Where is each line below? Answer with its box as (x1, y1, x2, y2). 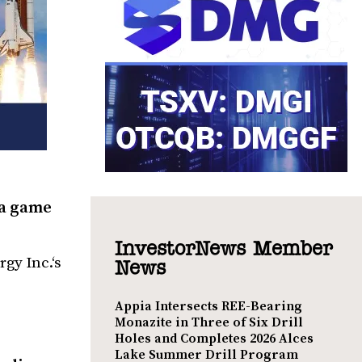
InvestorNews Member (115, 239, 332, 259)
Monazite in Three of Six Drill (115, 314, 303, 330)
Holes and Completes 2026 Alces (115, 330, 314, 347)
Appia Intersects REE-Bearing (115, 297, 302, 314)
